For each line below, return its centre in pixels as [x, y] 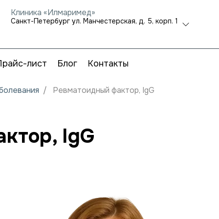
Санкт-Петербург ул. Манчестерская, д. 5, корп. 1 [94, 21]
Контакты [108, 64]
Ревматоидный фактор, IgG [104, 90]
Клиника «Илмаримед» [53, 12]
